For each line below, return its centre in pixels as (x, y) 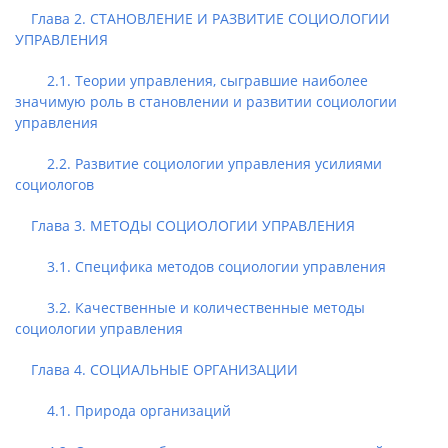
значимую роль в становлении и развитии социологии (206, 101)
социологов (54, 184)
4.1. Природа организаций (123, 410)
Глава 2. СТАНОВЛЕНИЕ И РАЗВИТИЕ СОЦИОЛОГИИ (202, 18)
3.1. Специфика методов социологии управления (200, 266)
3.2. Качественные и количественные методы (190, 307)
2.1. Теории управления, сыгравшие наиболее (191, 80)
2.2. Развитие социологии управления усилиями (198, 163)
